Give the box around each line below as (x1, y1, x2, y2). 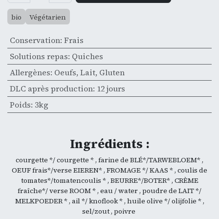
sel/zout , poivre (82, 206, 137, 216)
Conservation (9, 34, 60, 45)
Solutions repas (9, 50, 68, 62)
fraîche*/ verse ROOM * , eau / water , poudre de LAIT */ (18, 185, 201, 196)
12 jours (96, 83, 125, 94)
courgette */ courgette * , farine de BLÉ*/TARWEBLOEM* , (16, 154, 203, 165)
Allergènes (9, 66, 50, 78)
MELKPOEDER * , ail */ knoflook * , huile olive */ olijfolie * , (15, 196, 204, 206)
